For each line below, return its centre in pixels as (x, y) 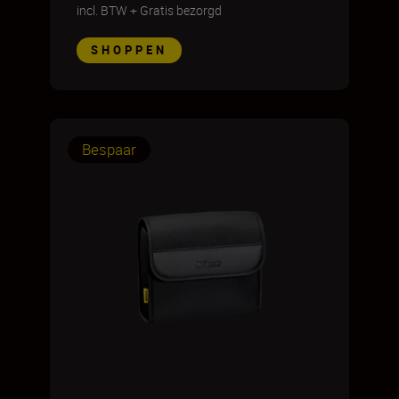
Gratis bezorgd (181, 10)
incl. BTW (102, 10)
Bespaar (109, 149)
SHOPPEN (129, 50)
